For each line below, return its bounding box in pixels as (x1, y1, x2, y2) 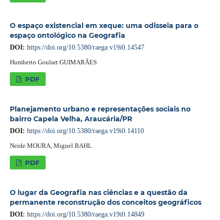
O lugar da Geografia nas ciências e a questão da (9, 188, 188, 197)
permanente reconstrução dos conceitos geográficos (9, 197, 201, 207)
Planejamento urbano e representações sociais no (9, 104, 191, 113)
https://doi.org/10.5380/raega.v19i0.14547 (27, 43, 144, 51)
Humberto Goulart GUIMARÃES (9, 58, 97, 66)
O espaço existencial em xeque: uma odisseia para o (9, 21, 198, 30)
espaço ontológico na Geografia (9, 30, 125, 40)
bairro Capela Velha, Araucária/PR (9, 114, 132, 123)
